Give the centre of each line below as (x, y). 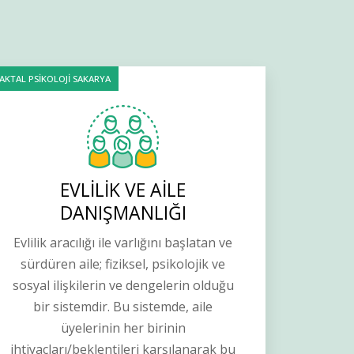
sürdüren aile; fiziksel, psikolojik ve (123, 264)
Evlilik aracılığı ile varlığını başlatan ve (123, 243)
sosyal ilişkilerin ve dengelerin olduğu (123, 286)
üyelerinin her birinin (123, 328)
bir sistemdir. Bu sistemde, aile (123, 307)
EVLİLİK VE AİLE (123, 190)
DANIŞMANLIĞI (123, 213)
